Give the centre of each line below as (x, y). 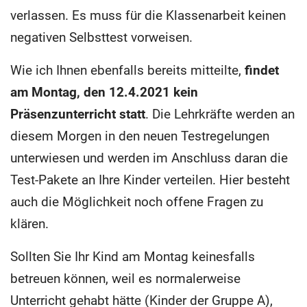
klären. (29, 223)
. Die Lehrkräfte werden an (220, 114)
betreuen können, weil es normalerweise (125, 278)
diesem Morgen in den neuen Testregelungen (140, 136)
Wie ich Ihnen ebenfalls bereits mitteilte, (127, 70)
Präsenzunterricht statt (78, 114)
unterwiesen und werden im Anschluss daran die (149, 158)
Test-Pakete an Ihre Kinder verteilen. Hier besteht (150, 180)
